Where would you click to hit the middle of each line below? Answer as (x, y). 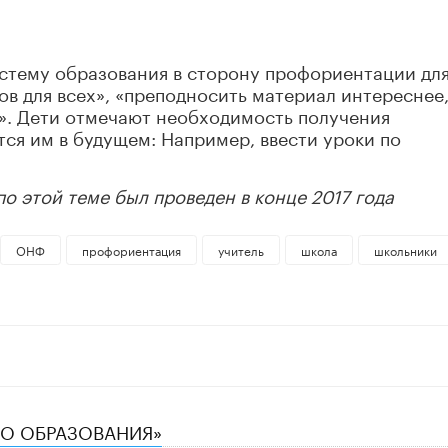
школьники (405, 250)
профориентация (131, 250)
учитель (240, 250)
